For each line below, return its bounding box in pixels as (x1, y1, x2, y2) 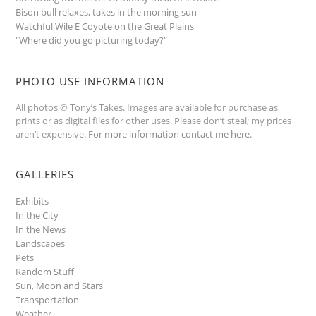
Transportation (16, 293, 80, 306)
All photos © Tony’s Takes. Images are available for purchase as (16, 100, 279, 114)
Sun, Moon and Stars (16, 279, 104, 292)
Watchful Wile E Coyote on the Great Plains (16, 19, 195, 32)
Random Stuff (16, 265, 75, 278)
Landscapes (16, 236, 66, 250)
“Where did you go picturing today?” (16, 33, 168, 47)
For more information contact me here (88, 127, 250, 140)
